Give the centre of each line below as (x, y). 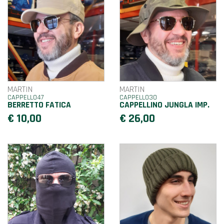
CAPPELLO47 (25, 97)
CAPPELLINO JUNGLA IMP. (164, 105)
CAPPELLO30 (138, 97)
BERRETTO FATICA (39, 105)
